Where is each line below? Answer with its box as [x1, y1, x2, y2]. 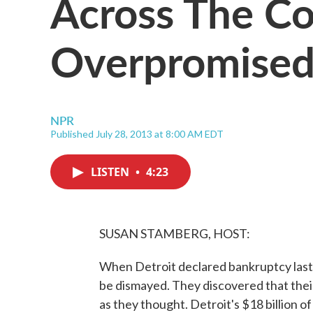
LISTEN [91, 164, 132, 180]
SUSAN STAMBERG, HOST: [99, 226, 250, 241]
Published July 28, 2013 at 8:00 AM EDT [50, 128, 224, 140]
